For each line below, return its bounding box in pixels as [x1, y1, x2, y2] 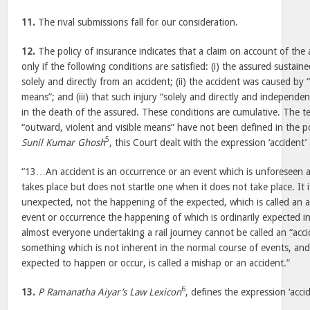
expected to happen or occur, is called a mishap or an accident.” [21, 257, 291, 268]
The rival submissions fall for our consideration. [35, 17, 239, 28]
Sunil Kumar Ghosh [21, 137, 106, 148]
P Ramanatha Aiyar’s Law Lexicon [38, 286, 182, 298]
